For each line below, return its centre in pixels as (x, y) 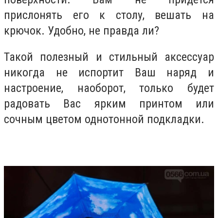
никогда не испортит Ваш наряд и (109, 72)
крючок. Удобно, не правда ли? (82, 31)
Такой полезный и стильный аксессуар (109, 57)
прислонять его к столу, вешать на (109, 15)
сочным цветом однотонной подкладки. (104, 119)
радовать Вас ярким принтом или (109, 103)
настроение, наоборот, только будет (109, 88)
